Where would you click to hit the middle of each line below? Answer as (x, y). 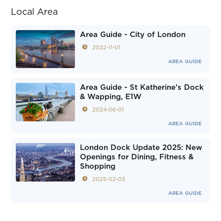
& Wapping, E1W (111, 97)
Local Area (35, 12)
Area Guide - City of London (133, 35)
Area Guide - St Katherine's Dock (142, 88)
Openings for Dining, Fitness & (137, 157)
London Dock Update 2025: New (141, 148)
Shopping (98, 167)
